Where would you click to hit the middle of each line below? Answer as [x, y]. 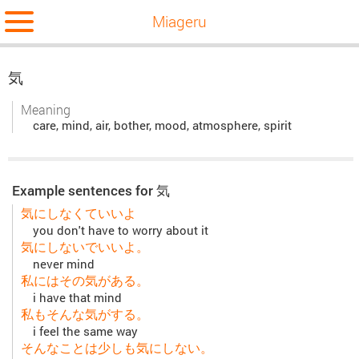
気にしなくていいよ [79, 213]
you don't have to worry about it [121, 231]
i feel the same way [85, 332]
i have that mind [77, 298]
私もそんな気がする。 [85, 314]
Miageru [179, 21]
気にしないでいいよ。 [85, 247]
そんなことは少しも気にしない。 [117, 348]
